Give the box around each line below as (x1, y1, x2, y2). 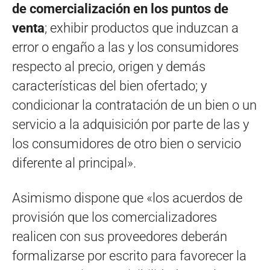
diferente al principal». (12, 155, 136, 171)
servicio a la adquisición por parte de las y (12, 116, 249, 132)
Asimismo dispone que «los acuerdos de (12, 190, 242, 206)
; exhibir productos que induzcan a (45, 20, 239, 36)
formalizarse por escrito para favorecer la (12, 248, 246, 263)
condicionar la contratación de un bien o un (12, 97, 257, 113)
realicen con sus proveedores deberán (12, 228, 227, 244)
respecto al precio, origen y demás (12, 58, 206, 74)
